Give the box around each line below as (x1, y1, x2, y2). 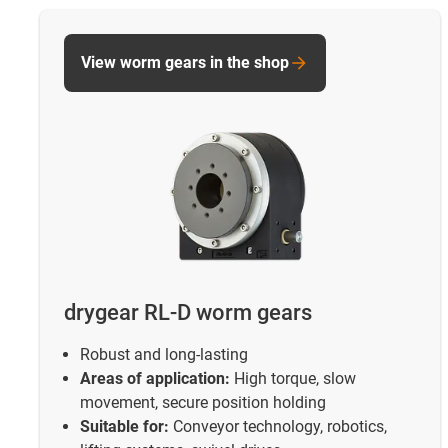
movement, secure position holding (80, 392, 326, 412)
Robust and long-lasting (80, 344, 248, 364)
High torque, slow (230, 368, 356, 388)
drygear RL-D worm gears (64, 300, 312, 326)
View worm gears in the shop (81, 53, 289, 73)
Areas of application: (80, 368, 230, 388)
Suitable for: (80, 416, 169, 436)
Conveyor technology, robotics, (169, 416, 387, 436)
